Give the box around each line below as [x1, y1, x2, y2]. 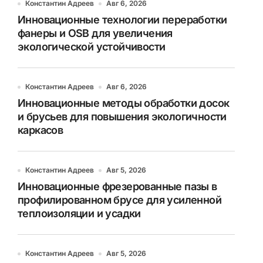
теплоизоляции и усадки [18, 207, 141, 220]
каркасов [18, 124, 63, 136]
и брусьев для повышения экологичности [18, 110, 227, 123]
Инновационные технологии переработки [18, 14, 227, 26]
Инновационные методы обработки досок [18, 97, 230, 109]
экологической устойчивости [18, 41, 166, 53]
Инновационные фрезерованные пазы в [18, 180, 217, 193]
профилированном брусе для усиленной [18, 194, 221, 206]
